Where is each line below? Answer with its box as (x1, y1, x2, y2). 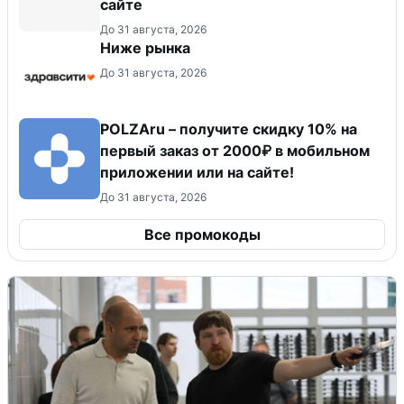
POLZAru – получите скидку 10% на (100, 119, 357, 138)
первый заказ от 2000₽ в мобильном (100, 141, 370, 160)
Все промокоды (143, 225, 261, 243)
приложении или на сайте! (100, 162, 294, 181)
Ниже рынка (100, 38, 190, 57)
